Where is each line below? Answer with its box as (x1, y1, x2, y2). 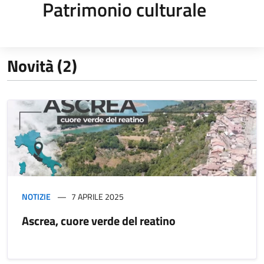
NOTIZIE (22, 190, 51, 203)
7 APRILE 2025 (71, 190, 124, 203)
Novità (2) (7, 52, 77, 78)
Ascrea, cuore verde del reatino (22, 211, 176, 230)
